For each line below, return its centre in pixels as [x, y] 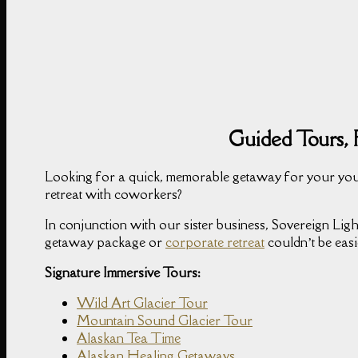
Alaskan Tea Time [129, 338]
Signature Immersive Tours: [123, 272]
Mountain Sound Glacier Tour [165, 320]
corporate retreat [215, 242]
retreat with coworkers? [113, 194]
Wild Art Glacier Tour [142, 302]
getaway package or [105, 242]
